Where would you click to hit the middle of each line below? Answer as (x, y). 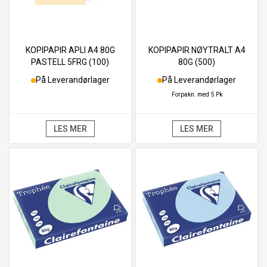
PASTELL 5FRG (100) (70, 62)
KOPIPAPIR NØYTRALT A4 (197, 50)
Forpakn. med (190, 95)
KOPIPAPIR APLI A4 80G (70, 50)
